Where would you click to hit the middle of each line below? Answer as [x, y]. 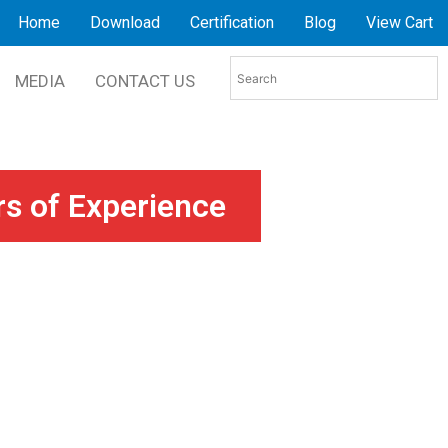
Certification [231, 22]
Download [124, 22]
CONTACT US [144, 81]
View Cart [399, 22]
